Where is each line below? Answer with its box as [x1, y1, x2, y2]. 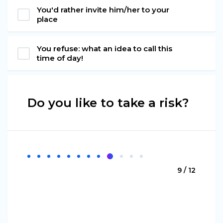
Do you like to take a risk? [27, 96, 189, 111]
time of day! [37, 53, 83, 63]
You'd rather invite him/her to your [37, 5, 169, 15]
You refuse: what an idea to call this [37, 44, 172, 54]
